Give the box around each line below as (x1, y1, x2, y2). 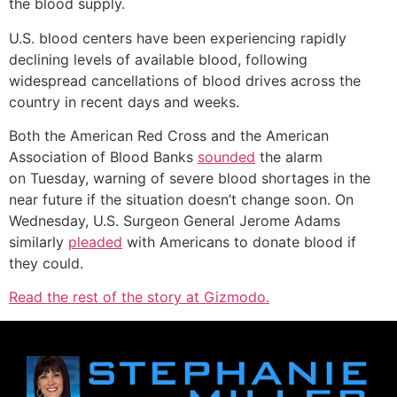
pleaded (68, 233, 122, 252)
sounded (198, 148, 255, 167)
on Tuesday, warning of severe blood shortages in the (9, 169, 370, 188)
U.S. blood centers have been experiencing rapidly (9, 28, 346, 47)
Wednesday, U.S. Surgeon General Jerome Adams (9, 212, 340, 230)
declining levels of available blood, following (9, 50, 307, 68)
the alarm (255, 148, 323, 167)
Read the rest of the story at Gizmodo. (9, 288, 269, 307)
